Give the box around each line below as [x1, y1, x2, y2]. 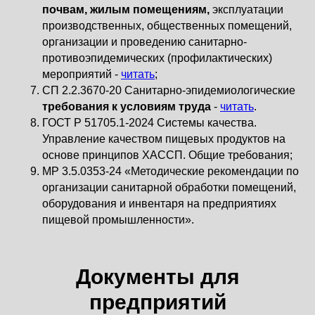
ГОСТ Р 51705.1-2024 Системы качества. [42, 117, 257, 129]
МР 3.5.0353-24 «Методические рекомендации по [42, 165, 299, 177]
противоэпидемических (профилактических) [42, 52, 272, 64]
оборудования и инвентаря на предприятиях [42, 198, 276, 210]
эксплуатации [210, 4, 283, 15]
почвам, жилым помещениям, [42, 4, 210, 15]
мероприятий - [42, 68, 121, 80]
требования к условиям [42, 101, 176, 112]
